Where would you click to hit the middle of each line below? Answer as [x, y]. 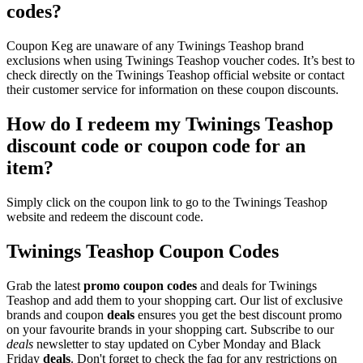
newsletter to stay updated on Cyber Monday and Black [177, 344]
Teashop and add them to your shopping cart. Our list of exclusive [175, 300]
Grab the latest [45, 285]
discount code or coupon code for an [156, 146]
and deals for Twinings [257, 285]
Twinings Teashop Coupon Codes [143, 252]
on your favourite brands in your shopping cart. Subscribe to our [170, 329]
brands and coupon [57, 314]
